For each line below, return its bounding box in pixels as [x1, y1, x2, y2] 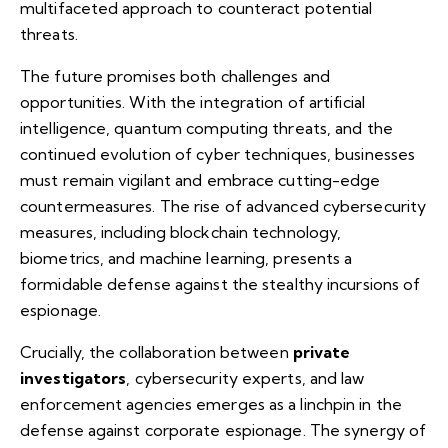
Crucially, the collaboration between [20, 342, 293, 363]
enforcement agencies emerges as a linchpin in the [20, 394, 402, 415]
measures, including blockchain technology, [20, 222, 342, 243]
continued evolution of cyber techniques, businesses [20, 144, 416, 165]
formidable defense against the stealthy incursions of [20, 274, 421, 295]
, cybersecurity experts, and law [126, 368, 365, 389]
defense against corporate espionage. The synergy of [20, 420, 427, 441]
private [292, 342, 351, 363]
